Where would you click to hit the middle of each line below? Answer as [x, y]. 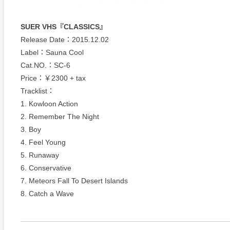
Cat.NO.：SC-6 [45, 65]
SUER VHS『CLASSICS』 [64, 27]
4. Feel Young [43, 142]
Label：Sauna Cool [52, 52]
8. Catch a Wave [47, 194]
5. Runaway [40, 155]
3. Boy [31, 129]
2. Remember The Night [60, 117]
